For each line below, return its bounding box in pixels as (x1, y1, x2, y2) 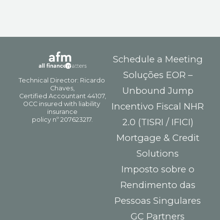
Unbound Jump (122, 84, 193, 96)
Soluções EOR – (123, 69, 192, 81)
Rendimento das (120, 179, 195, 191)
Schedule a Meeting (112, 53, 203, 65)
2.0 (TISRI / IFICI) (122, 116, 193, 128)
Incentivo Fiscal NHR (111, 100, 204, 112)
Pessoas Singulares (114, 194, 201, 206)
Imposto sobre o (121, 163, 194, 175)
